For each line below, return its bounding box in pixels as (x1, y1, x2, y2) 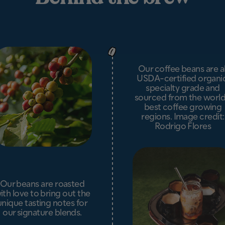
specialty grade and (146, 82, 220, 93)
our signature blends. (3, 206, 82, 217)
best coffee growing (144, 101, 222, 112)
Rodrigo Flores (154, 120, 211, 131)
